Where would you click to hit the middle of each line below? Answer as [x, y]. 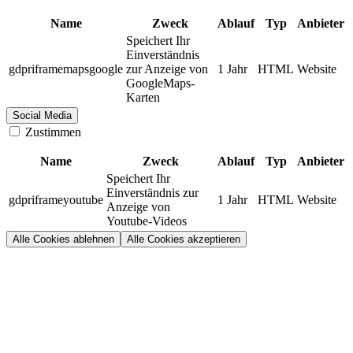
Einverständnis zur [152, 192]
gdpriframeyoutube [56, 199]
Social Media [42, 115]
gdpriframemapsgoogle [66, 69]
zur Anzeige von [167, 69]
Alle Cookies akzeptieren [184, 239]
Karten [143, 97]
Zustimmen [52, 132]
